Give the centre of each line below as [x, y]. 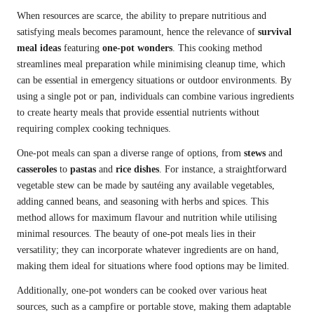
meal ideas [39, 48]
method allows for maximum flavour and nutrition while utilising [147, 218]
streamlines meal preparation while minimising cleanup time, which [151, 64]
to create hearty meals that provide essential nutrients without [138, 113]
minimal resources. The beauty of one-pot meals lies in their [136, 234]
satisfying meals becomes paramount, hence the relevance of [137, 32]
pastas [83, 170]
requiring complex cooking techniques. [94, 129]
